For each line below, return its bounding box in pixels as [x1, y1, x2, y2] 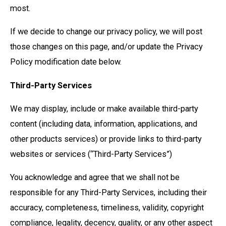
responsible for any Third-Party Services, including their [10, 188, 207, 198]
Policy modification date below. [10, 57, 124, 67]
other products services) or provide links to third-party [10, 134, 202, 144]
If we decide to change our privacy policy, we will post [10, 27, 202, 37]
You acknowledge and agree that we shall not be [10, 173, 180, 183]
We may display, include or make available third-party [10, 104, 198, 114]
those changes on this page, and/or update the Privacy [10, 42, 203, 52]
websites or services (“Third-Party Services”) [10, 149, 174, 159]
